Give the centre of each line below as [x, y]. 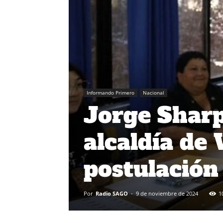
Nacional [154, 93]
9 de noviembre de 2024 [167, 193]
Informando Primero [111, 93]
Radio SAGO [112, 193]
